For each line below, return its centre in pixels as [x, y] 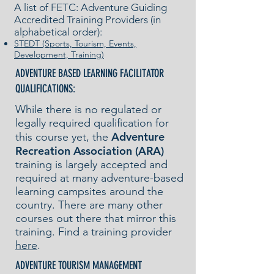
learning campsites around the [89, 191]
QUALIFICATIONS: [45, 88]
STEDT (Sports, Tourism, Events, [75, 43]
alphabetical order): [58, 31]
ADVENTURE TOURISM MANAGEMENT [79, 265]
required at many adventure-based [99, 178]
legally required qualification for [92, 123]
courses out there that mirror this [96, 218]
